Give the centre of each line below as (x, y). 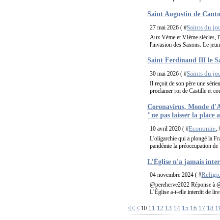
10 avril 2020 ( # (169, 128)
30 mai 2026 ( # (168, 74)
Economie (202, 128)
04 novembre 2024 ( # (176, 175)
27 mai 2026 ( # (168, 27)
